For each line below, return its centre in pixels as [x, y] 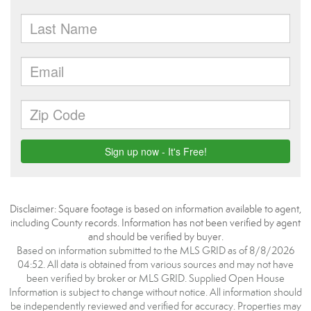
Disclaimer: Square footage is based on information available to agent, [155, 209]
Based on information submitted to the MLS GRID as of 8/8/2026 [155, 251]
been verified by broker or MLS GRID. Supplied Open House [155, 278]
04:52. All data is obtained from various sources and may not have [155, 264]
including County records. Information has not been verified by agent [155, 223]
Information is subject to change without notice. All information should [155, 292]
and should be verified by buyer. [155, 237]
